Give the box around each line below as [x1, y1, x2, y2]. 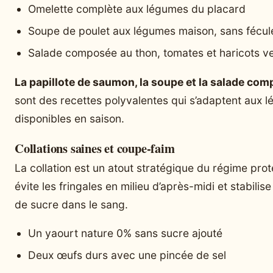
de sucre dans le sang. [15, 197, 128, 211]
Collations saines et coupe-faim [15, 138, 175, 157]
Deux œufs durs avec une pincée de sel [28, 249, 226, 262]
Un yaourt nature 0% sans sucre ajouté [28, 227, 222, 240]
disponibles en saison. [15, 112, 124, 125]
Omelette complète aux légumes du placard [28, 2, 246, 16]
